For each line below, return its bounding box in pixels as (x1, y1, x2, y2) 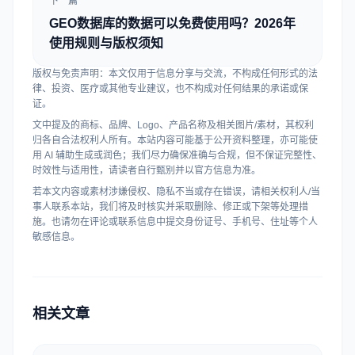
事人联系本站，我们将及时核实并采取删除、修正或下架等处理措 (32, 201, 308, 212)
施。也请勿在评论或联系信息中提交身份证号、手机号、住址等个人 (32, 216, 318, 227)
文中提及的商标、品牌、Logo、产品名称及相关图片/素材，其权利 (32, 120, 314, 131)
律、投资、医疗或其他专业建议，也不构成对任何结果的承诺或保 (32, 83, 308, 94)
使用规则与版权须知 (49, 36, 163, 50)
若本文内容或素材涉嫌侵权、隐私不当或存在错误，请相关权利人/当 (32, 186, 320, 197)
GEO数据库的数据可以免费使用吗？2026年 (49, 17, 296, 30)
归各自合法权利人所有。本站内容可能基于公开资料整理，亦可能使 (32, 135, 318, 146)
